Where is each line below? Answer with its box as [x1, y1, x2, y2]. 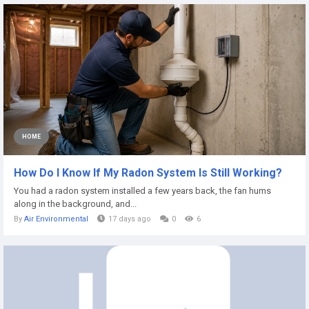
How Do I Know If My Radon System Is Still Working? [14, 166, 282, 179]
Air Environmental [24, 215, 88, 223]
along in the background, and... [14, 199, 137, 209]
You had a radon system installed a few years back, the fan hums [14, 186, 271, 196]
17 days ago [108, 215, 151, 223]
